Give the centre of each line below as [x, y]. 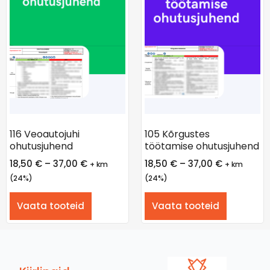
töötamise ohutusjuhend [202, 146]
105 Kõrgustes [177, 134]
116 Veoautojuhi [45, 134]
